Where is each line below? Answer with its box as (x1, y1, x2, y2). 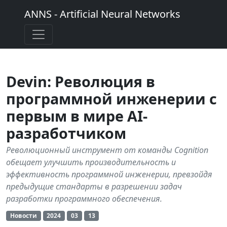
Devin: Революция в (6, 71, 155, 91)
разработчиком (6, 123, 126, 143)
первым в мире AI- (6, 106, 147, 126)
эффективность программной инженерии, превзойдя (6, 169, 212, 180)
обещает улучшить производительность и (6, 157, 176, 168)
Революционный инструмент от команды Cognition (6, 144, 208, 156)
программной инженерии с (6, 89, 217, 108)
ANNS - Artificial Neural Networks (24, 7, 180, 21)
